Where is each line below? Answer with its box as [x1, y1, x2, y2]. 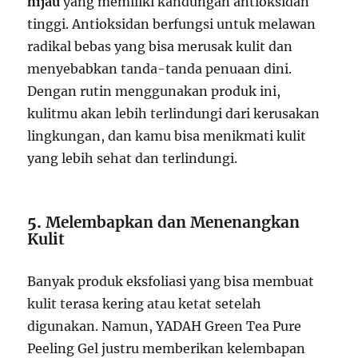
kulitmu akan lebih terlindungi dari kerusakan [27, 105, 320, 122]
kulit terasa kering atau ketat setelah [27, 296, 262, 312]
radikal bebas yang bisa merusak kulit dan [27, 38, 293, 55]
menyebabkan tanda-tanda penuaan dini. [27, 61, 292, 78]
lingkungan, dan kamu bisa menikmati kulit [27, 128, 307, 145]
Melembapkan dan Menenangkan [46, 213, 300, 233]
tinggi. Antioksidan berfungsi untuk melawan [27, 16, 316, 33]
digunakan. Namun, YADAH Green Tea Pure [27, 318, 302, 335]
